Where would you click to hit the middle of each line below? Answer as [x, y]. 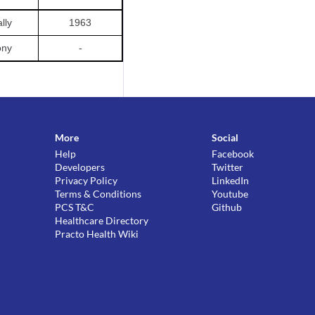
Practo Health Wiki [97, 234]
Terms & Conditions [98, 194]
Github [227, 207]
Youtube [230, 194]
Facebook [233, 154]
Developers [80, 167]
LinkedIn [231, 180]
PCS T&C [75, 207]
